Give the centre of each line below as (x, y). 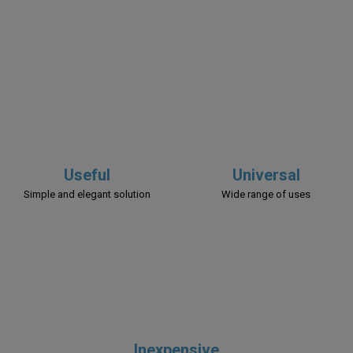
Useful (87, 175)
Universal (266, 175)
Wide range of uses (266, 194)
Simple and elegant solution (87, 194)
